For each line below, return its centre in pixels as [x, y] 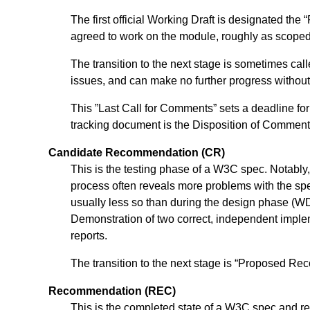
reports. [89, 236]
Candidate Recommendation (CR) [137, 153]
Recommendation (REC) [112, 291]
